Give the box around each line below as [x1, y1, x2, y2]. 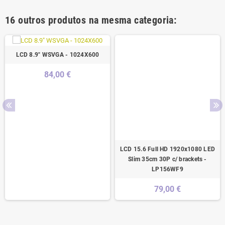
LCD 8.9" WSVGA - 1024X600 [16, 51, 99, 58]
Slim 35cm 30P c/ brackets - [128, 156, 207, 163]
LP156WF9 [152, 166, 183, 173]
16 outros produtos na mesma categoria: [5, 14, 177, 27]
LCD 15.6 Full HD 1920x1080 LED [120, 146, 215, 153]
